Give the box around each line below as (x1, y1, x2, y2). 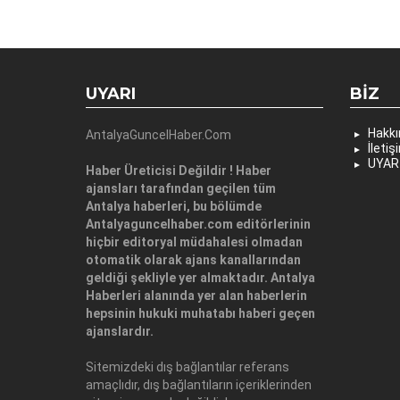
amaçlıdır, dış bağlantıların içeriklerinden (86, 377, 312, 392)
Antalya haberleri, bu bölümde (86, 198, 262, 213)
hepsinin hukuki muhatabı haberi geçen (86, 305, 315, 321)
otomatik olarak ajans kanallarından (86, 252, 301, 267)
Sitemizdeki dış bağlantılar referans (86, 359, 289, 374)
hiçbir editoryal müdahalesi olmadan (86, 234, 303, 249)
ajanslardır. (86, 323, 154, 338)
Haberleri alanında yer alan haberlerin (86, 287, 307, 303)
